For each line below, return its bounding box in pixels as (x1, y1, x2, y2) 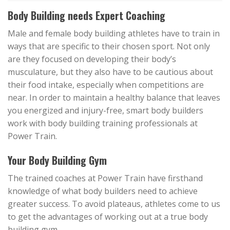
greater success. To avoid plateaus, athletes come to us (8, 198, 220, 209)
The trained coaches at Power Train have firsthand (8, 172, 203, 184)
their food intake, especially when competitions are (8, 79, 204, 90)
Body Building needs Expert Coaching (8, 8, 165, 23)
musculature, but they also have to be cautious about (8, 66, 213, 78)
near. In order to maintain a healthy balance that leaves (8, 92, 220, 103)
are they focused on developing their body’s (8, 53, 176, 65)
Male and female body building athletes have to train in (8, 28, 220, 39)
